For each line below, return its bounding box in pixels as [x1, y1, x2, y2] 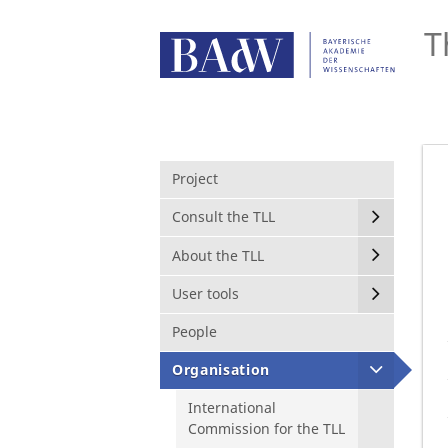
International [188, 398, 276, 418]
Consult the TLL [172, 207, 275, 227]
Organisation [172, 360, 271, 380]
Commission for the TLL [188, 419, 345, 439]
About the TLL [172, 245, 264, 265]
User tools [172, 283, 239, 303]
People [172, 321, 217, 341]
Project [172, 169, 218, 189]
